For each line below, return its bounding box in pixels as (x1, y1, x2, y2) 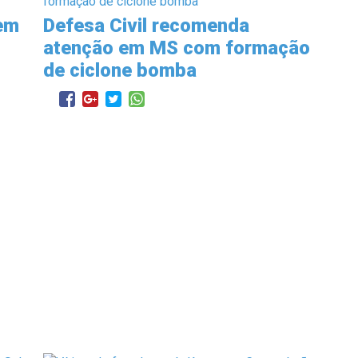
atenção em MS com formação (43, 36, 310, 59)
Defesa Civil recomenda (43, 14, 249, 37)
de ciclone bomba (43, 58, 197, 82)
